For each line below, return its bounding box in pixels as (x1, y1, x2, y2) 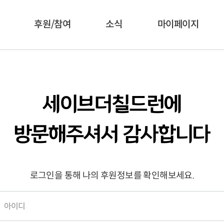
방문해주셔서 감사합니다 (13, 124, 210, 146)
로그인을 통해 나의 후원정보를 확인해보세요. (29, 170, 194, 181)
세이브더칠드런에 (42, 94, 182, 116)
